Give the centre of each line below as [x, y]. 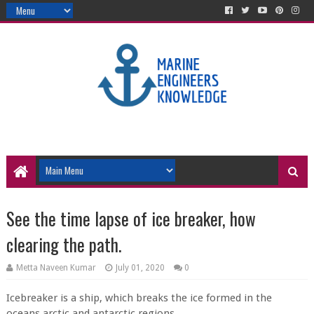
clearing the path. [63, 244]
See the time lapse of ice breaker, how [131, 218]
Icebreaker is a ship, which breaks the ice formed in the [139, 298]
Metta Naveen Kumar [56, 268]
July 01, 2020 [140, 268]
